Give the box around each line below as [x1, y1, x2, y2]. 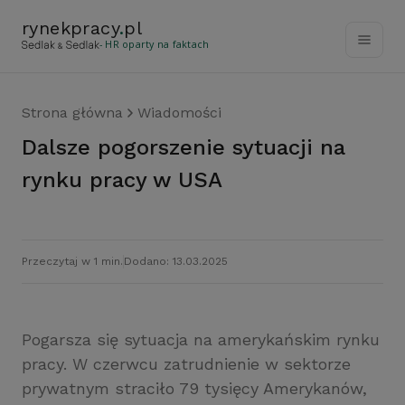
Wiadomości [137, 104, 221, 121]
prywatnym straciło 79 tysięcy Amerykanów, [22, 379, 367, 398]
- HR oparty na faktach [99, 38, 210, 51]
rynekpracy [22, 17, 120, 39]
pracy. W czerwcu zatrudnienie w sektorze [22, 354, 351, 373]
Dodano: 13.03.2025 [124, 255, 228, 268]
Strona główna [22, 104, 123, 121]
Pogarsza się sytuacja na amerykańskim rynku [22, 330, 380, 349]
